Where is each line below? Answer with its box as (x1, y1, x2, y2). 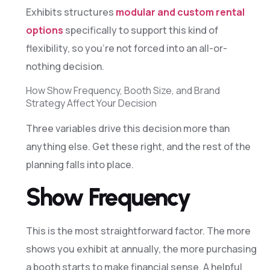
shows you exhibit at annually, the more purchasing (25, 242, 257, 256)
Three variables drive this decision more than (25, 121, 230, 135)
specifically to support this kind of (63, 24, 218, 37)
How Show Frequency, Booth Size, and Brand (25, 83, 220, 97)
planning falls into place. (25, 157, 134, 171)
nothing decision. (25, 60, 104, 74)
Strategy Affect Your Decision (25, 96, 157, 110)
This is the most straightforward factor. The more (25, 224, 251, 238)
